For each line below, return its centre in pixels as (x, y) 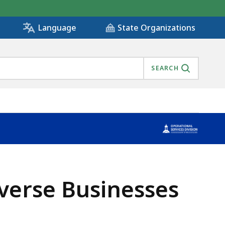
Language (57, 28)
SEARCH (165, 68)
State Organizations (156, 28)
